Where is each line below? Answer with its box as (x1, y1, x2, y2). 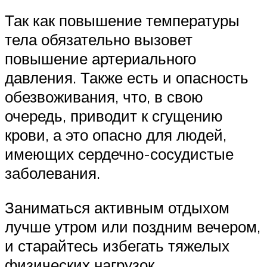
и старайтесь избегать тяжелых (5, 235, 229, 255)
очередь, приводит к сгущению (5, 105, 223, 125)
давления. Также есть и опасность (5, 67, 249, 87)
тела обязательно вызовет (5, 29, 193, 49)
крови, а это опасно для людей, (5, 125, 226, 144)
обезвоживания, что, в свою (5, 86, 203, 106)
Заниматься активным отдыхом (5, 197, 229, 217)
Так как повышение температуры (5, 10, 240, 30)
